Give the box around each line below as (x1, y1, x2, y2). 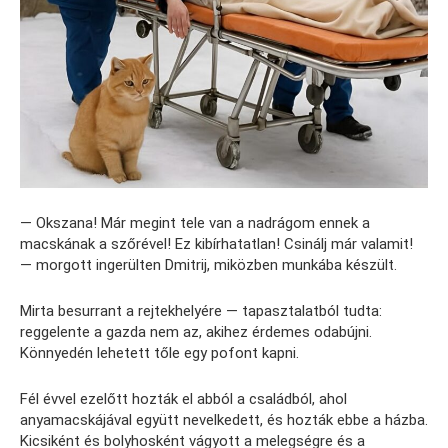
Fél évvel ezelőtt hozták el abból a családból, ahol (20, 390, 347, 409)
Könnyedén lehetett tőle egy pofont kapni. (20, 344, 299, 363)
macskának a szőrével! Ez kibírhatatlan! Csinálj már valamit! (20, 235, 413, 254)
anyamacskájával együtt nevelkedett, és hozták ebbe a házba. (20, 411, 428, 430)
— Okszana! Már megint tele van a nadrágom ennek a (20, 214, 370, 233)
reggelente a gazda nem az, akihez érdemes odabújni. (20, 323, 372, 342)
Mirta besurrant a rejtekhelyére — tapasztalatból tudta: (20, 302, 382, 321)
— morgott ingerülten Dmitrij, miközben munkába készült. (20, 256, 397, 275)
